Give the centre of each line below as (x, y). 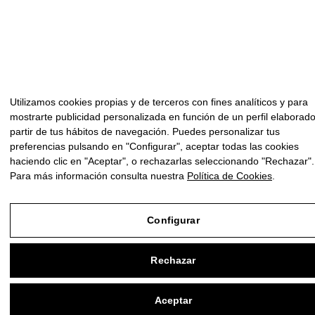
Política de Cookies (230, 176)
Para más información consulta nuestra (98, 176)
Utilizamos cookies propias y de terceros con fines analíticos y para (159, 102)
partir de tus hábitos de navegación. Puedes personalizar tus (145, 131)
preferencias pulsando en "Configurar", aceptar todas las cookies (154, 146)
